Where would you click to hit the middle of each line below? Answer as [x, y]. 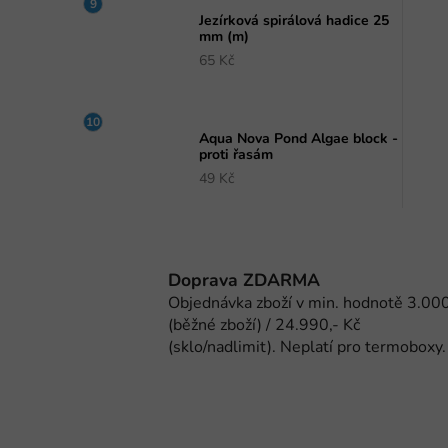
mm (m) [223, 37]
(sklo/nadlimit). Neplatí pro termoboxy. [307, 346]
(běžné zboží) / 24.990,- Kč [264, 324]
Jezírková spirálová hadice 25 [293, 21]
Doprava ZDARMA [244, 279]
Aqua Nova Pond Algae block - [298, 138]
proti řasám [235, 154]
